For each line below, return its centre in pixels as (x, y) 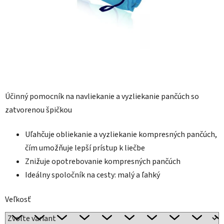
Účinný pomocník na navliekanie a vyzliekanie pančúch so (102, 97)
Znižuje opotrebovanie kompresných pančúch (103, 162)
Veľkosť (18, 200)
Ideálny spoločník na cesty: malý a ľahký (92, 175)
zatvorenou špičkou (38, 110)
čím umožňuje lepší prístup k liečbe (85, 148)
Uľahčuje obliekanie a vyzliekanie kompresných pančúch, (121, 135)
